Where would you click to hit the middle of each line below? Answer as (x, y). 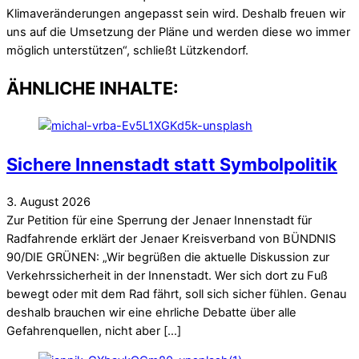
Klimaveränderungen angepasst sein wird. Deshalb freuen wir (176, 14)
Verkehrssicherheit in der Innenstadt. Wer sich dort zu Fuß (167, 275)
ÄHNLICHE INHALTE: (93, 89)
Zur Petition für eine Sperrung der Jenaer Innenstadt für (159, 220)
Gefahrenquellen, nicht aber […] (94, 331)
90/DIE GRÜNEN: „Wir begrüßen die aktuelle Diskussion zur (168, 257)
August (39, 202)
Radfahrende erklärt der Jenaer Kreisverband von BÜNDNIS (171, 238)
